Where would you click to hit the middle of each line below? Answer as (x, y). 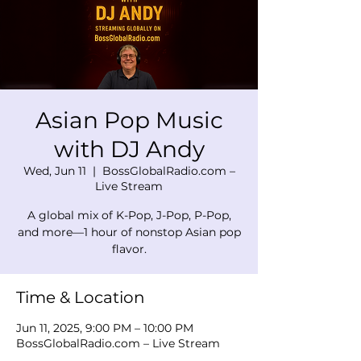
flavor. (129, 249)
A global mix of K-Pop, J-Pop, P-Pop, (129, 215)
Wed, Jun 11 (54, 170)
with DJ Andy (129, 149)
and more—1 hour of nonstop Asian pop (129, 232)
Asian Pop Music (129, 120)
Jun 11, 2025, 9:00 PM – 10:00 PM (105, 328)
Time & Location (81, 297)
